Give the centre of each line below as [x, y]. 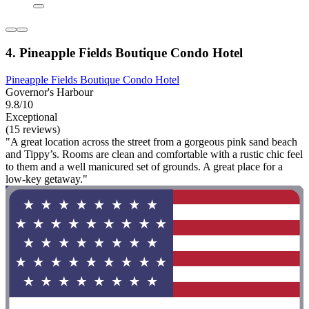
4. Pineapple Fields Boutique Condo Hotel [124, 53]
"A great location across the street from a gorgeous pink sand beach [151, 141]
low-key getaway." [47, 179]
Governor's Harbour [49, 92]
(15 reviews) [33, 129]
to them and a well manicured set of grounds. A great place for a [144, 166]
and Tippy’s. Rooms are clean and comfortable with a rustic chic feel [154, 154]
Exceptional [31, 117]
